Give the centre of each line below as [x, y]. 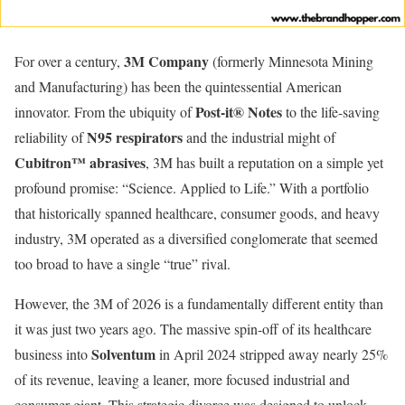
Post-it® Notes [239, 112]
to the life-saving [331, 112]
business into [53, 354]
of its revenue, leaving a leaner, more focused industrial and [182, 379]
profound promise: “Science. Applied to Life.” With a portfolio [192, 188]
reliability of [51, 137]
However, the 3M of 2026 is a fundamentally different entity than [199, 303]
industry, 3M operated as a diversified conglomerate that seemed [196, 238]
